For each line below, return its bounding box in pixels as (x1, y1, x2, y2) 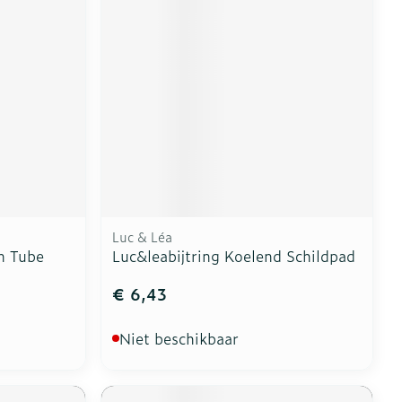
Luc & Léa (112, 226, 173, 246)
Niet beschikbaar (119, 327, 240, 349)
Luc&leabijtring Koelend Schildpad (112, 244, 356, 267)
